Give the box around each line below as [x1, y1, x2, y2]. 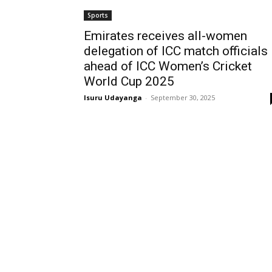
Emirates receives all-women [84, 29, 247, 43]
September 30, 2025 [151, 93, 215, 102]
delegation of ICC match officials [84, 44, 268, 58]
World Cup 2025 [84, 74, 174, 89]
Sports [87, 11, 108, 19]
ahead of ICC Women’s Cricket [84, 59, 252, 73]
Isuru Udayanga [84, 93, 142, 102]
